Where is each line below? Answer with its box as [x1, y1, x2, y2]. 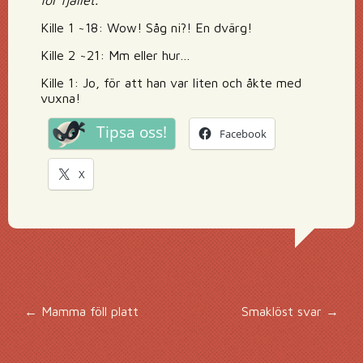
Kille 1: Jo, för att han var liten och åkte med [41, 75, 301, 90]
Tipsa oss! [96, 122, 167, 143]
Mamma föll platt [37, 304, 139, 318]
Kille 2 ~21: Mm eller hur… [41, 48, 190, 62]
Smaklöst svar [241, 304, 326, 318]
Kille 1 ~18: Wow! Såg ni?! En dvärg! [41, 20, 252, 35]
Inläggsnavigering [7, 303, 340, 348]
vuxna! [41, 91, 80, 105]
